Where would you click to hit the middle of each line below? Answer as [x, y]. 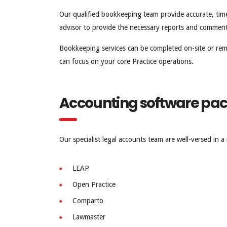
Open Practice [94, 185]
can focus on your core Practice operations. [126, 62]
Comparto [88, 201]
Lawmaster [89, 217]
